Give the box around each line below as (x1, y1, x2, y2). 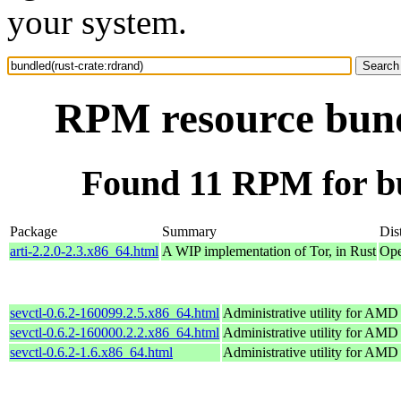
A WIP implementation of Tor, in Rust (162, 243, 376, 259)
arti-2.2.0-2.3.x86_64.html (10, 243, 158, 259)
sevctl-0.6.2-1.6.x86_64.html (10, 344, 173, 360)
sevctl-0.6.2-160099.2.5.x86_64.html (10, 304, 219, 320)
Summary (162, 223, 217, 239)
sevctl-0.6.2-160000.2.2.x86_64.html (10, 324, 219, 340)
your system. (7, 3, 187, 41)
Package (10, 223, 57, 239)
